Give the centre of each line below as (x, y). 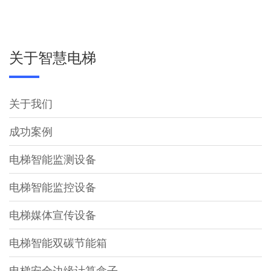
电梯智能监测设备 (53, 159)
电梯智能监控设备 (53, 187)
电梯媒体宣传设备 (53, 215)
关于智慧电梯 (53, 57)
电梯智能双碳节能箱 (58, 243)
